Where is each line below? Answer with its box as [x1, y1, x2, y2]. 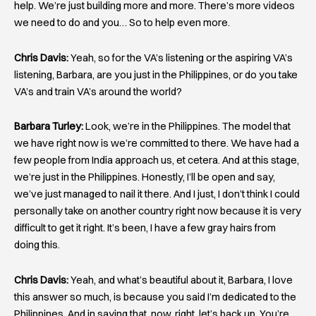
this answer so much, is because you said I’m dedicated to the [14, 290, 296, 303]
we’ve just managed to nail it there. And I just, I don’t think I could [14, 188, 300, 201]
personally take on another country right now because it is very [14, 205, 301, 218]
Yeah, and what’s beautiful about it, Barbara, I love [68, 273, 293, 286]
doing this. [14, 238, 60, 252]
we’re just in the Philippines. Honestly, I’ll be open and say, [14, 171, 275, 184]
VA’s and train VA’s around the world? [14, 85, 182, 98]
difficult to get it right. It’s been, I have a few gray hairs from [14, 221, 276, 235]
